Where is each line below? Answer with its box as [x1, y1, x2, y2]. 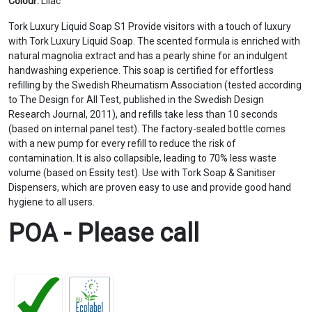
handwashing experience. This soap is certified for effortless [8, 65, 274, 76]
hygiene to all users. [8, 196, 95, 208]
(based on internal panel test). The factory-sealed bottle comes [8, 123, 286, 134]
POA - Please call [8, 219, 199, 248]
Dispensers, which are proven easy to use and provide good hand [8, 182, 291, 193]
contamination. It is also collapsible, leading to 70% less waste [8, 153, 276, 164]
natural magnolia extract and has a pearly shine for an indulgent [8, 50, 288, 61]
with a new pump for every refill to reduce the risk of [8, 138, 236, 149]
